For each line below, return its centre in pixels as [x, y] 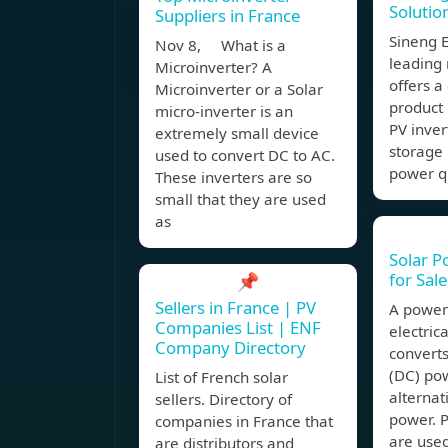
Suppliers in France [227, 16]
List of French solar [221, 377]
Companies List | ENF [238, 328]
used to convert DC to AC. [245, 155]
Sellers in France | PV [235, 308]
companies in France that [244, 421]
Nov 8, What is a [220, 45]
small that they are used [240, 199]
